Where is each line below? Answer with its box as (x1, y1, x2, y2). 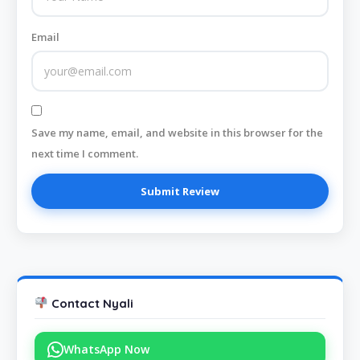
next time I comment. (31, 146, 138, 162)
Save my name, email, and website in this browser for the (31, 125, 323, 141)
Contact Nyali (48, 295, 134, 311)
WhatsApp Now (63, 341, 149, 357)
